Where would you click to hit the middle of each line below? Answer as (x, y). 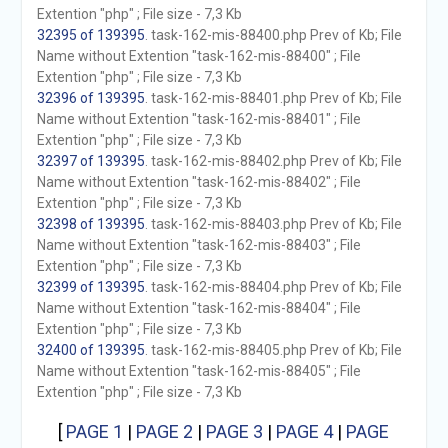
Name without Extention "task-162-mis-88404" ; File (198, 308)
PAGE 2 (165, 431)
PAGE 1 (95, 431)
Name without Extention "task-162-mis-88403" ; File (198, 245)
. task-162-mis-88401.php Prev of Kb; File (273, 98)
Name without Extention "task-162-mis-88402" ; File (198, 182)
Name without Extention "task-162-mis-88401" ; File (198, 119)
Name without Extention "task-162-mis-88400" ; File (198, 56)
